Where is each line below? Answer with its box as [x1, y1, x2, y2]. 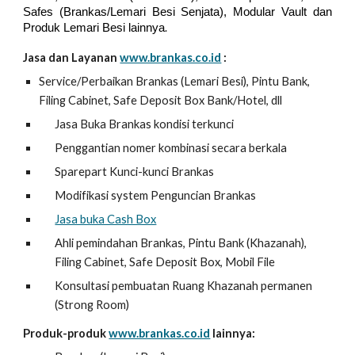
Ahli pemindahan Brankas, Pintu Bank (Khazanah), [55, 236, 307, 250]
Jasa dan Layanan [23, 51, 120, 64]
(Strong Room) [55, 298, 130, 311]
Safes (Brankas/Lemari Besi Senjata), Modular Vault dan [23, 6, 332, 18]
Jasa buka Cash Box [55, 212, 157, 226]
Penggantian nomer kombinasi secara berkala [55, 141, 288, 155]
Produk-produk [23, 326, 109, 340]
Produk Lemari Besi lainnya [23, 21, 166, 34]
